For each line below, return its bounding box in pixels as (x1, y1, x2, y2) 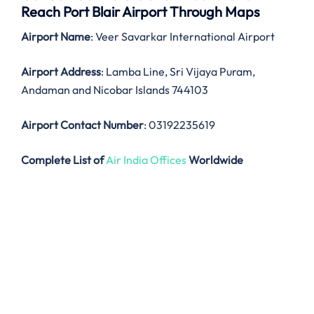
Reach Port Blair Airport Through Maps (21, 3, 260, 21)
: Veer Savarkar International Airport (90, 29, 275, 44)
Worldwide (189, 153, 243, 168)
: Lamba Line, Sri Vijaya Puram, (101, 64, 255, 79)
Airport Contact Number (21, 118, 144, 132)
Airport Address (21, 64, 101, 79)
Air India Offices (106, 153, 186, 168)
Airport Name (21, 29, 90, 44)
